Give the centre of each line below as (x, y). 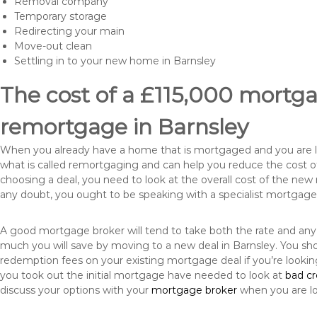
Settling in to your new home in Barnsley (115, 61)
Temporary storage (60, 16)
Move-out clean (53, 46)
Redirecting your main (69, 31)
